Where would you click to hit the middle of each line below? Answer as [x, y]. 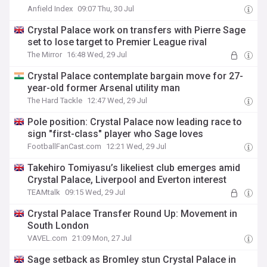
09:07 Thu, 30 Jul [106, 9]
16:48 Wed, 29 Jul [97, 55]
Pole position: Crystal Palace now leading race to [135, 122]
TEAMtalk [44, 192]
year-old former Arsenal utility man [104, 88]
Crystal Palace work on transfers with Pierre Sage [137, 30]
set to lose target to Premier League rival [117, 42]
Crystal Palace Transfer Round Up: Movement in [133, 214]
